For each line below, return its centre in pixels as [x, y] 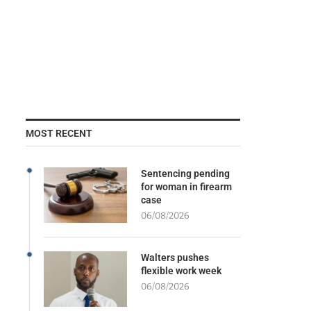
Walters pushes [175, 257]
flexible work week [181, 270]
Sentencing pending [185, 173]
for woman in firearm [186, 186]
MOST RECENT [59, 133]
